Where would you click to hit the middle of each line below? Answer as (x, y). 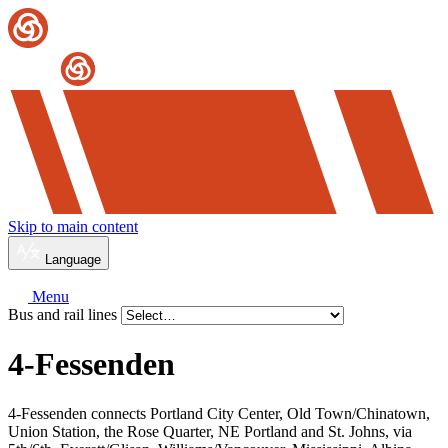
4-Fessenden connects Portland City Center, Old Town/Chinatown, (219, 413)
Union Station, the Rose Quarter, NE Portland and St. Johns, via (210, 431)
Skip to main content (73, 226)
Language (73, 259)
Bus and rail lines (64, 314)
